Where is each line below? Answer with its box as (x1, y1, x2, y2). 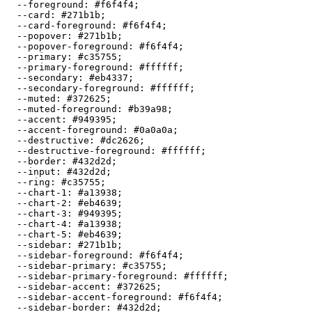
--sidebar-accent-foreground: (6, 291, 178, 302)
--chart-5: (6, 228, 78, 240)
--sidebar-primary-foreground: (6, 270, 184, 281)
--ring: (6, 176, 61, 187)
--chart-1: (6, 187, 78, 198)
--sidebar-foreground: (6, 249, 139, 260)
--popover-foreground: (6, 40, 139, 52)
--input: (6, 166, 67, 177)
